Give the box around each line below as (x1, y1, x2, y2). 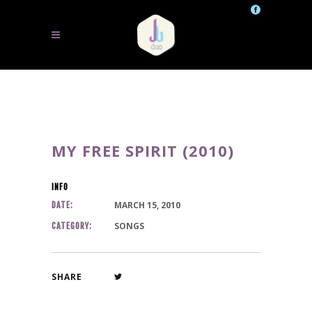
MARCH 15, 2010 (114, 199, 180, 211)
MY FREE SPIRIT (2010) (52, 140, 234, 161)
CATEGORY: (52, 221, 92, 231)
